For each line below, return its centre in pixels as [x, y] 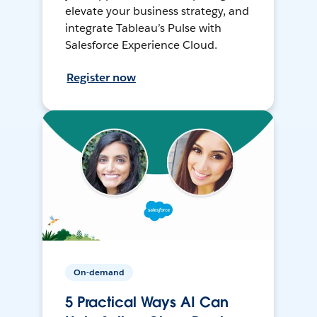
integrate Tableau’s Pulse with [143, 28]
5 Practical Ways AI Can [147, 302]
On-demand [99, 272]
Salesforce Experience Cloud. [141, 45]
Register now [102, 77]
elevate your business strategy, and [157, 11]
